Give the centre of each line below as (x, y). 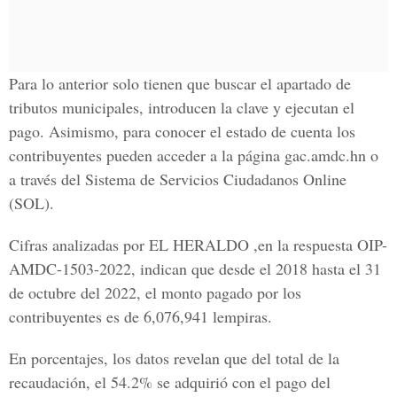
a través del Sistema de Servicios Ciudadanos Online (178, 179)
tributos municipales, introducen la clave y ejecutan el (182, 107)
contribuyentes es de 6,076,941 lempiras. (140, 316)
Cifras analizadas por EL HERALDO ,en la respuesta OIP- (198, 245)
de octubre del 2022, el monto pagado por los (155, 292)
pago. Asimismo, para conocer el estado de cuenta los (182, 131)
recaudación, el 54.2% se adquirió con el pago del (170, 382)
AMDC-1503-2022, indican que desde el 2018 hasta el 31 (195, 269)
